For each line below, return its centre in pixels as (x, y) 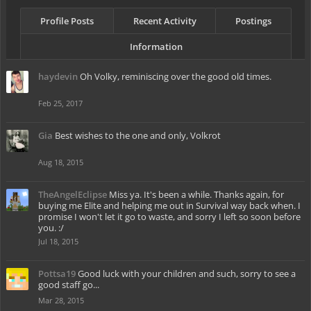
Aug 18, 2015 (61, 162)
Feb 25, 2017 (60, 103)
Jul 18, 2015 (58, 241)
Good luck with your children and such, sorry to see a (187, 274)
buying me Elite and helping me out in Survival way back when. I (169, 205)
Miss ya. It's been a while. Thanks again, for (196, 194)
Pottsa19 (57, 274)
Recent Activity (165, 21)
